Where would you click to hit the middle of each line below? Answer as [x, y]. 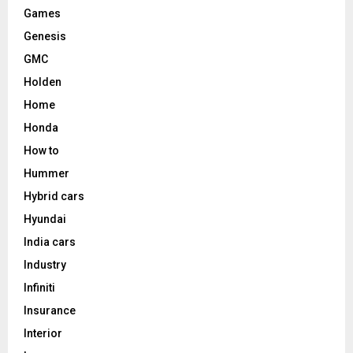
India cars [50, 242]
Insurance [50, 310]
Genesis [45, 36]
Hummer [46, 173]
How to [41, 150]
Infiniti [39, 287]
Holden [43, 82]
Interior [43, 333]
